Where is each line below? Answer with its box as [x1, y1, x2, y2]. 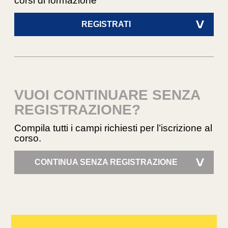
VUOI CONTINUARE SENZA [14, 87, 201, 103]
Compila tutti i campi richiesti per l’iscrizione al [14, 122, 213, 133]
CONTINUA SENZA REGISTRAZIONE [35, 157, 178, 166]
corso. [14, 132, 42, 144]
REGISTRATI [81, 19, 131, 28]
